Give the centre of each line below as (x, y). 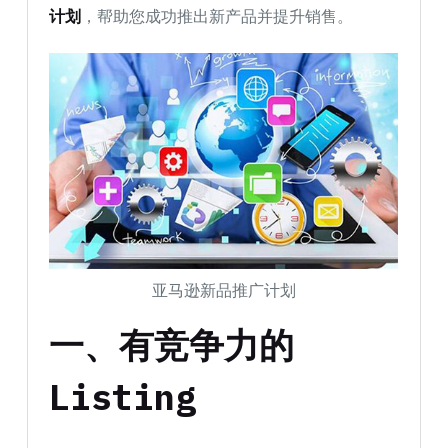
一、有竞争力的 (172, 345)
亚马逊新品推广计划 (223, 290)
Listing (123, 397)
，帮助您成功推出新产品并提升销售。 (217, 16)
